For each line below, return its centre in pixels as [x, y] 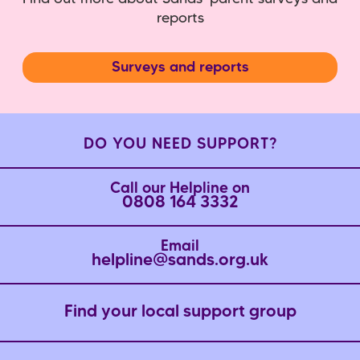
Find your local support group [180, 313]
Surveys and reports [180, 67]
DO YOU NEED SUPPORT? [180, 145]
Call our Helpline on [180, 189]
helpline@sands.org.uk [180, 261]
